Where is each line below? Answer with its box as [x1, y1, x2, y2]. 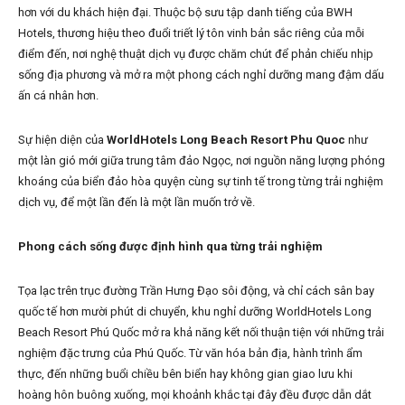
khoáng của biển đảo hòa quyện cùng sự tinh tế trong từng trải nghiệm [18, 174, 383, 189]
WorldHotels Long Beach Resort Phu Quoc [107, 133, 345, 147]
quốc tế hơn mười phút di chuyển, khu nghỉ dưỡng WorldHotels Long [18, 305, 372, 319]
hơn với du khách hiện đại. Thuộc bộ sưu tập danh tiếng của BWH [18, 5, 353, 20]
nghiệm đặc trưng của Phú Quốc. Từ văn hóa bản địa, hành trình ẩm [18, 346, 363, 361]
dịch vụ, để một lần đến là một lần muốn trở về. [18, 195, 258, 210]
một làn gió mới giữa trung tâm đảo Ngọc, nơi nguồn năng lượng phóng [18, 154, 385, 168]
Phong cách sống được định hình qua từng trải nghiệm [18, 240, 323, 254]
